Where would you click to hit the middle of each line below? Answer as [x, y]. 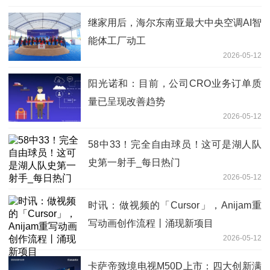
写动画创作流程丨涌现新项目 [151, 224]
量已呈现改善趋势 [127, 102]
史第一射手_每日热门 [134, 163]
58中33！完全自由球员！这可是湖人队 [175, 145]
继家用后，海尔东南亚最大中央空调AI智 [175, 23]
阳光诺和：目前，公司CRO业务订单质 [175, 84]
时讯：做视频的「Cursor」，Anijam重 [175, 206]
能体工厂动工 [117, 41]
